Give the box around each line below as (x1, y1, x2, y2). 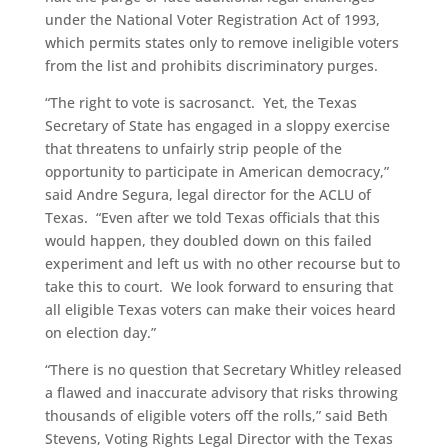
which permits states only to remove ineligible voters (44, 33, 399, 52)
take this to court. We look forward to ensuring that (44, 277, 393, 296)
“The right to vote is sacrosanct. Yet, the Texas (44, 93, 357, 112)
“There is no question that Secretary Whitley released (44, 360, 402, 379)
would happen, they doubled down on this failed (44, 231, 372, 250)
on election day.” (44, 323, 156, 342)
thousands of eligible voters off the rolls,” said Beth (44, 406, 388, 425)
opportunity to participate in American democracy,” (44, 162, 389, 181)
